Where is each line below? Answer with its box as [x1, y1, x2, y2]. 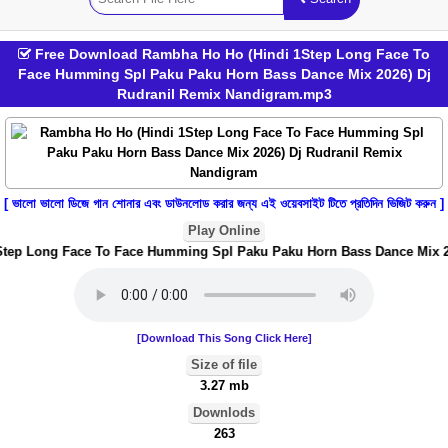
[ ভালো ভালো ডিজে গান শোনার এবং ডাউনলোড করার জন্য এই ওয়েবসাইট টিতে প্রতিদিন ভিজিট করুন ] [4, 196, 444, 211]
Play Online [188, 223, 260, 238]
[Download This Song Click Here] [136, 332, 312, 344]
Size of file [191, 357, 257, 372]
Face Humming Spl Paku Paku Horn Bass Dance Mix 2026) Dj [17, 66, 431, 82]
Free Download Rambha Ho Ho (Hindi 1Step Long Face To [31, 46, 430, 62]
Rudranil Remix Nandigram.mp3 [116, 86, 332, 102]
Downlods [193, 405, 255, 420]
